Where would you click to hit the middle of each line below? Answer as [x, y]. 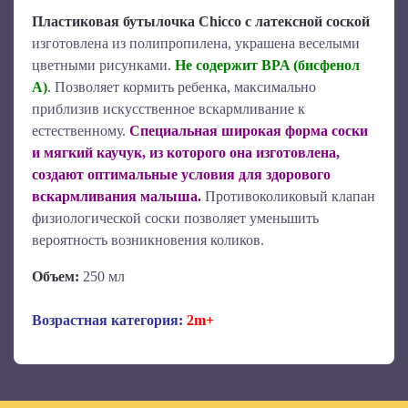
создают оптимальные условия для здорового [181, 174]
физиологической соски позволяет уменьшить [175, 218]
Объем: [56, 276]
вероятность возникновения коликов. [148, 240]
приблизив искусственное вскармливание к [168, 109]
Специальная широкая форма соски [249, 131]
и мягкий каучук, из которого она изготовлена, [186, 153]
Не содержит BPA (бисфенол [265, 65]
